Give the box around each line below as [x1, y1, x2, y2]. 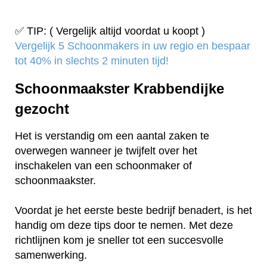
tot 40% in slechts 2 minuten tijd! [15, 54, 169, 67]
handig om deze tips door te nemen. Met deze [15, 219, 233, 232]
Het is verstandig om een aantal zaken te [15, 130, 209, 142]
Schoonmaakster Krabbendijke [15, 80, 224, 97]
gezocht [15, 100, 69, 117]
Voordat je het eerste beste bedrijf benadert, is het [15, 204, 252, 217]
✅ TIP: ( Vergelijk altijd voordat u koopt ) [15, 24, 205, 37]
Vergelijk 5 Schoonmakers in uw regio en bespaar [15, 39, 250, 52]
